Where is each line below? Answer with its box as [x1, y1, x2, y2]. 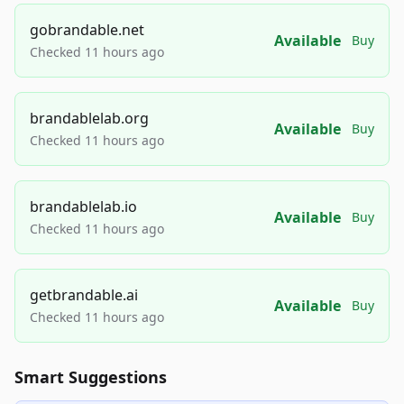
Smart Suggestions [14, 366, 167, 388]
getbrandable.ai [30, 285, 138, 305]
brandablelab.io [30, 197, 137, 216]
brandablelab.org [30, 108, 149, 128]
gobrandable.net [30, 20, 144, 40]
